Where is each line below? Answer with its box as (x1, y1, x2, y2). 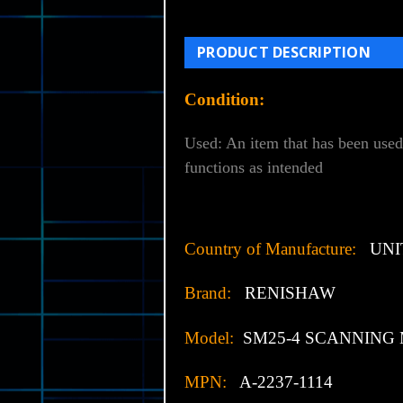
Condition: (184, 89, 269, 109)
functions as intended (184, 157, 327, 176)
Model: (184, 327, 234, 347)
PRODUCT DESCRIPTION (197, 41, 371, 62)
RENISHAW (236, 282, 336, 302)
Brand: (184, 282, 236, 302)
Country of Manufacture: (184, 238, 356, 258)
